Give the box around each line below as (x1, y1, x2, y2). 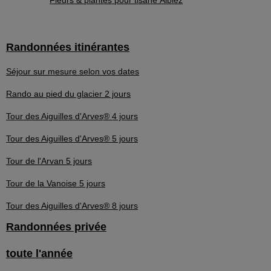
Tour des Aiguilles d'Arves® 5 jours (6, 134, 138, 144)
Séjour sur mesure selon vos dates (6, 67, 139, 77)
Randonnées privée (6, 221, 106, 233)
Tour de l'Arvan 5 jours (6, 156, 92, 166)
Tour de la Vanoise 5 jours (6, 178, 105, 189)
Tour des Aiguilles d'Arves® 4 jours (6, 111, 138, 122)
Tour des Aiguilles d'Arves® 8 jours (6, 201, 138, 211)
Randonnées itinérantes (6, 41, 129, 54)
